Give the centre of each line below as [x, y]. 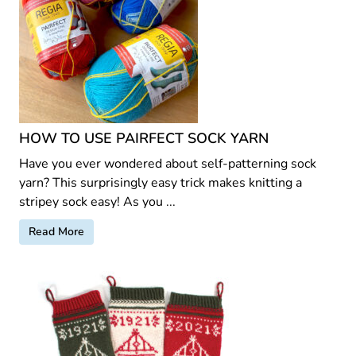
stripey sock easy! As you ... [97, 201]
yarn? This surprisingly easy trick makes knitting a [161, 182]
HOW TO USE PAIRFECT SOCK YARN [144, 138]
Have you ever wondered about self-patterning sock [168, 163]
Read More [56, 231]
